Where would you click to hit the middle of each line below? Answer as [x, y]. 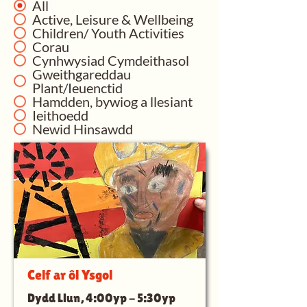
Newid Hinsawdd [83, 129]
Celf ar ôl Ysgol [70, 275]
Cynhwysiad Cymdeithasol [111, 60]
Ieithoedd [60, 115]
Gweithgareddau [82, 74]
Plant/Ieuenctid [77, 88]
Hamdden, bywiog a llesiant [112, 101]
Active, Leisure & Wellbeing [113, 19]
